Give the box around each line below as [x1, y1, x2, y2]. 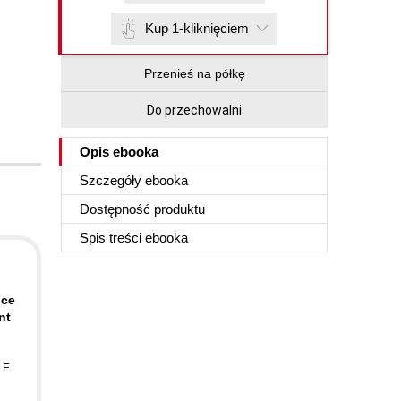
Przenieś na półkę [143, 66, 245, 81]
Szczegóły [80, 173, 145, 188]
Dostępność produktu [80, 201, 205, 217]
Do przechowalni [147, 103, 242, 117]
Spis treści [80, 230, 145, 245]
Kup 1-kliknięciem [145, 21, 249, 36]
